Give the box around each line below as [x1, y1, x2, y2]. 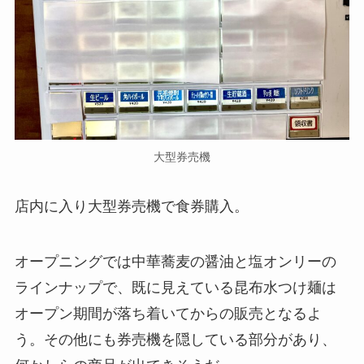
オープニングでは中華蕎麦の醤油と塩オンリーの [14, 253, 336, 271]
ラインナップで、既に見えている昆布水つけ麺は [14, 279, 336, 297]
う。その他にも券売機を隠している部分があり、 [14, 331, 336, 349]
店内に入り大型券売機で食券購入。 [14, 198, 249, 215]
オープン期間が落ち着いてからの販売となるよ [14, 305, 322, 323]
